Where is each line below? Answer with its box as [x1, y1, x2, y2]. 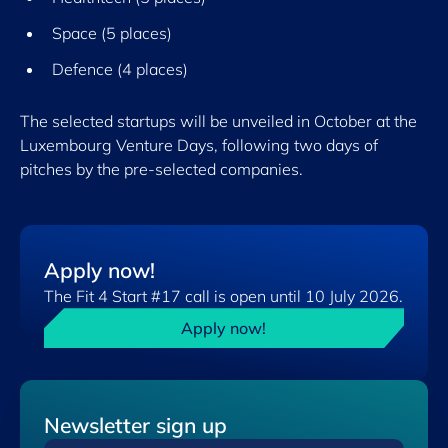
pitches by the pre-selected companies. [20, 159, 303, 180]
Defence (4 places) [52, 59, 192, 80]
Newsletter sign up [44, 412, 227, 439]
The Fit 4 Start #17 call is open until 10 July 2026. [44, 286, 403, 307]
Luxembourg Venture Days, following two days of [20, 135, 378, 156]
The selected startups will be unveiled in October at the [20, 111, 417, 132]
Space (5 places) [52, 23, 176, 44]
